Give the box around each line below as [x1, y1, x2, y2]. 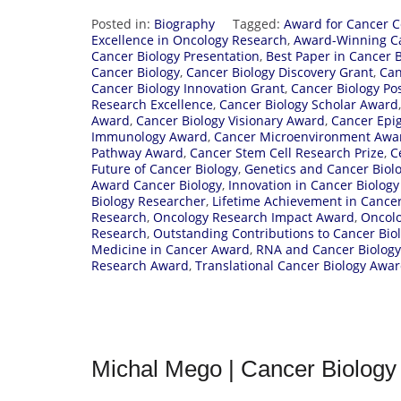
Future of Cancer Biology [91, 159, 238, 177]
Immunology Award [91, 127, 208, 145]
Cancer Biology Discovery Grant [186, 63, 373, 81]
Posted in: [91, 14, 154, 32]
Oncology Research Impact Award [153, 208, 354, 226]
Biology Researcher [91, 192, 206, 209]
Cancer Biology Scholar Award [219, 95, 398, 113]
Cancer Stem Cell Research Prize [190, 143, 384, 161]
